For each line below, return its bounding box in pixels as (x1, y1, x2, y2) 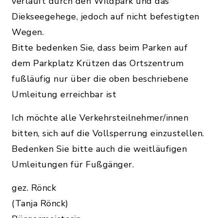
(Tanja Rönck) (12, 198, 69, 209)
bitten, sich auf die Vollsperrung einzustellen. (12, 127, 204, 139)
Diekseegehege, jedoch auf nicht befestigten (12, 11, 200, 22)
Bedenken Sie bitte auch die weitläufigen (12, 143, 187, 155)
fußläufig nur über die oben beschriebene (12, 73, 188, 85)
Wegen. (12, 26, 44, 38)
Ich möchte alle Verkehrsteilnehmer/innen (12, 112, 188, 124)
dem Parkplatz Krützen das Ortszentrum (12, 57, 184, 69)
